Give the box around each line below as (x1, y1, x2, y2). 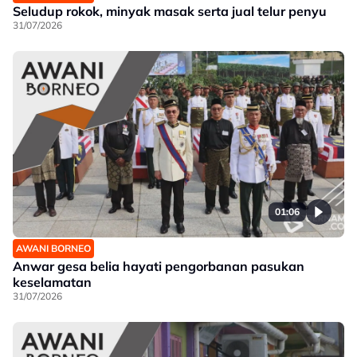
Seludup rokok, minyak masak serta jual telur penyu (13, 2, 327, 19)
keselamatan (13, 273, 92, 290)
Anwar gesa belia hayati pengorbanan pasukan (13, 257, 304, 274)
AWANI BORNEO (16, 241, 91, 254)
